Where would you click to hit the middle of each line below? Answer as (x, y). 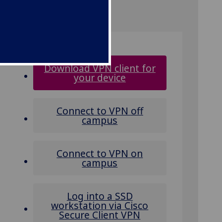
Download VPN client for (100, 68)
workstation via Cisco (100, 205)
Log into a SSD (100, 196)
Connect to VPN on (100, 153)
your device (100, 78)
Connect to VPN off (100, 111)
